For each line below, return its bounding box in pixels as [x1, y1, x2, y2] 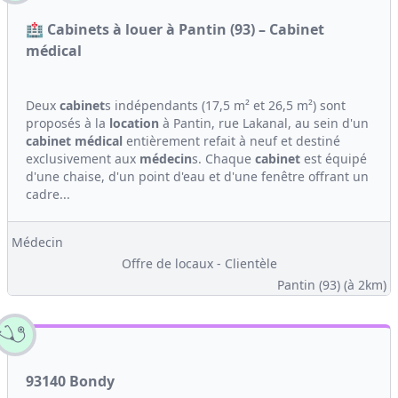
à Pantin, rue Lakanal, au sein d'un [159, 115, 369, 131]
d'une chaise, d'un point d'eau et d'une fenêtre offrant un [26, 168, 369, 185]
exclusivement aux [26, 150, 139, 167]
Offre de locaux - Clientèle [121, 255, 277, 272]
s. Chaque [192, 150, 255, 167]
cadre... [26, 186, 70, 203]
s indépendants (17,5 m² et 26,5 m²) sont [105, 97, 346, 114]
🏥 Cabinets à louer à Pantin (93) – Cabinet [26, 20, 324, 39]
